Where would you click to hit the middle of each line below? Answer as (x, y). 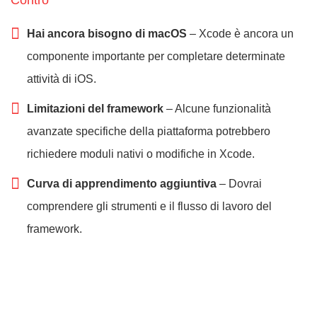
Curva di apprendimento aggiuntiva (122, 184)
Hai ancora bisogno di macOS (107, 34)
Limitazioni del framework (95, 109)
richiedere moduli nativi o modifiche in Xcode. (141, 154)
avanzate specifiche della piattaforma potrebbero (149, 132)
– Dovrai (239, 184)
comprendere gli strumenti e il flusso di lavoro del (149, 207)
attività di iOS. (62, 79)
